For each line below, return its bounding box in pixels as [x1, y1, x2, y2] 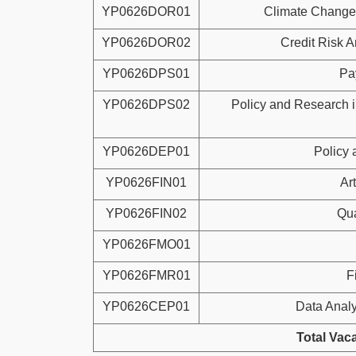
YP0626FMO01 [102, 238, 191, 251]
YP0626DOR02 [102, 36, 191, 49]
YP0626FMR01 [102, 269, 191, 282]
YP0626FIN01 [106, 176, 187, 189]
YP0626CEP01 [103, 300, 190, 313]
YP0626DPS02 [103, 98, 190, 111]
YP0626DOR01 [102, 5, 191, 18]
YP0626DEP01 [103, 145, 190, 158]
